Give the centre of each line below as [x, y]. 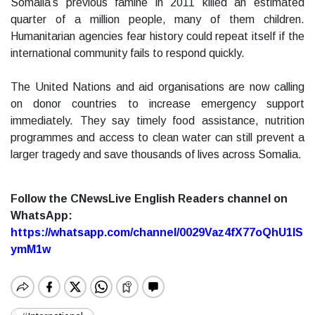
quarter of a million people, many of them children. [157, 20]
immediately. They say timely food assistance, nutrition [157, 121]
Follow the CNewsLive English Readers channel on [149, 199]
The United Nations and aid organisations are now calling [157, 87]
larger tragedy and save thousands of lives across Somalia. [156, 155]
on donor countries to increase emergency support [157, 104]
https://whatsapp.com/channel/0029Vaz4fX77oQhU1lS [157, 233]
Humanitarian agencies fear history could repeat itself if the [157, 37]
